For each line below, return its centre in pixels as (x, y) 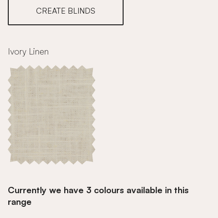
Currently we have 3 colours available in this (98, 190)
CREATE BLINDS (66, 11)
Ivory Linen (28, 51)
